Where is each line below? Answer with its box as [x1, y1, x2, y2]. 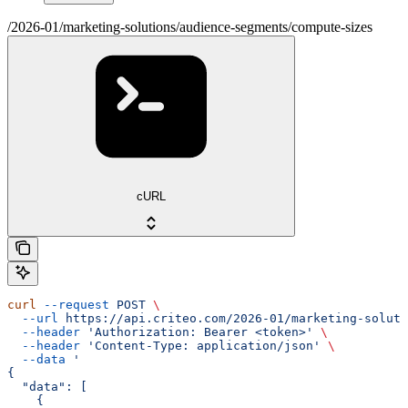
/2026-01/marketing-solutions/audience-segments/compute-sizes [7, 18, 372, 35]
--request [36, 298, 109, 312]
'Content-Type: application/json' [80, 339, 321, 353]
